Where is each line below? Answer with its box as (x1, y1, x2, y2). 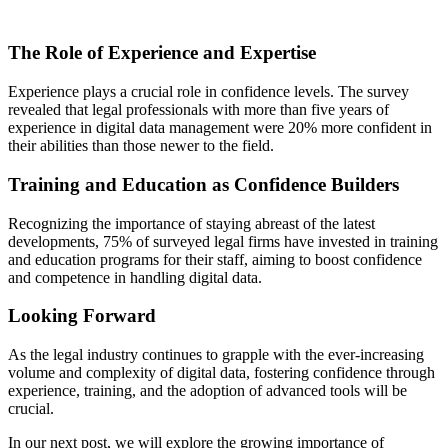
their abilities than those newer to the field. (8, 137, 274, 155)
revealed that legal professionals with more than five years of (8, 101, 389, 119)
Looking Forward (8, 305, 156, 327)
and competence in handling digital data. (8, 268, 262, 286)
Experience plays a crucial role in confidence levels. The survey (8, 83, 409, 101)
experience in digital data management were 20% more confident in (8, 119, 432, 137)
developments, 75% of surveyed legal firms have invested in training (8, 232, 438, 250)
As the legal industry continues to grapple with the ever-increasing (8, 346, 424, 364)
